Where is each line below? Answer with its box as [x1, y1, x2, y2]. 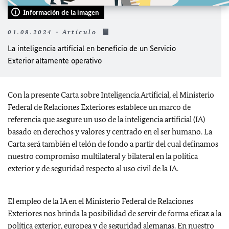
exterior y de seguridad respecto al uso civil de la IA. [8, 163, 178, 173]
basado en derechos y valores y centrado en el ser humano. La [8, 126, 212, 136]
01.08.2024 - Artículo [8, 28, 100, 36]
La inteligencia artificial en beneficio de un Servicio [8, 43, 176, 53]
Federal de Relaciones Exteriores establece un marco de [8, 102, 191, 112]
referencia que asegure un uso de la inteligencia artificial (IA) [8, 114, 205, 124]
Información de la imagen [23, 8, 99, 17]
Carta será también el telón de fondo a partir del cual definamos [8, 139, 218, 149]
